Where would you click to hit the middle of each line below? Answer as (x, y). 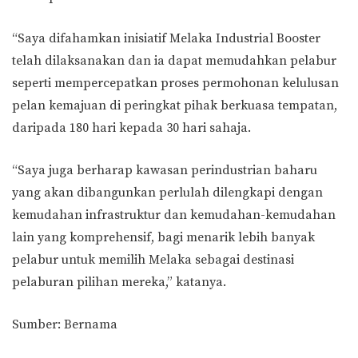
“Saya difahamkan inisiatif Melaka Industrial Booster (166, 38)
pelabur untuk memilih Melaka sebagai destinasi (153, 260)
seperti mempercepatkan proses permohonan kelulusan (175, 83)
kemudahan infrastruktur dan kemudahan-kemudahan (174, 215)
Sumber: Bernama (65, 324)
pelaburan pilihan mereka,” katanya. (119, 282)
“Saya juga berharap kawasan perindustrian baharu (165, 170)
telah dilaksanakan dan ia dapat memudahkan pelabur (174, 61)
